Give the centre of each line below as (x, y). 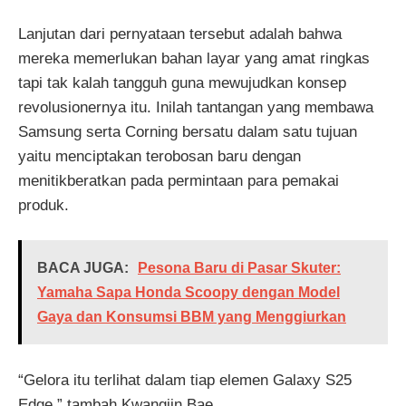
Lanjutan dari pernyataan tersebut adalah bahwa (180, 34)
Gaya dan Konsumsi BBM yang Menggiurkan (192, 317)
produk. (43, 205)
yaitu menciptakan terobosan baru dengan (159, 156)
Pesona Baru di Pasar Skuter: (239, 268)
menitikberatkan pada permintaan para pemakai (179, 180)
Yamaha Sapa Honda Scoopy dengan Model (188, 292)
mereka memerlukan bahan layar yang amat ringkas (194, 58)
